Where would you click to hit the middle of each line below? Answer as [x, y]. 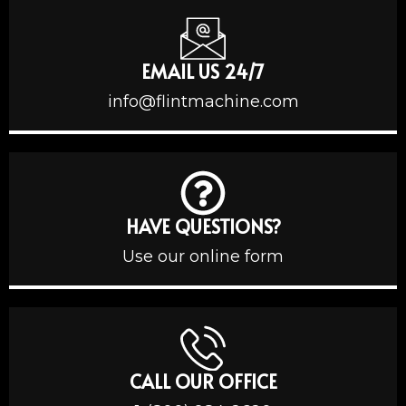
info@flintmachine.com [203, 101]
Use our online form [203, 256]
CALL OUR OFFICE [203, 381]
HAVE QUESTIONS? [203, 226]
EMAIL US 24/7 [203, 71]
